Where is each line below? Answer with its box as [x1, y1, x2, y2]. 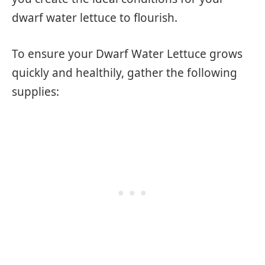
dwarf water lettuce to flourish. [12, 9, 177, 25]
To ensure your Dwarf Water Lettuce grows [12, 46, 243, 62]
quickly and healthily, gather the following [12, 65, 237, 81]
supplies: [12, 84, 59, 100]
